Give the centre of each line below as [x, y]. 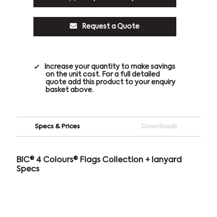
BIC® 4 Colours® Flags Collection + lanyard [99, 160]
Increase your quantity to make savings [109, 67]
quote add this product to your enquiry [110, 82]
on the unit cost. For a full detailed [102, 74]
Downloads [160, 126]
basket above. [69, 90]
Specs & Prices [58, 126]
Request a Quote [110, 26]
